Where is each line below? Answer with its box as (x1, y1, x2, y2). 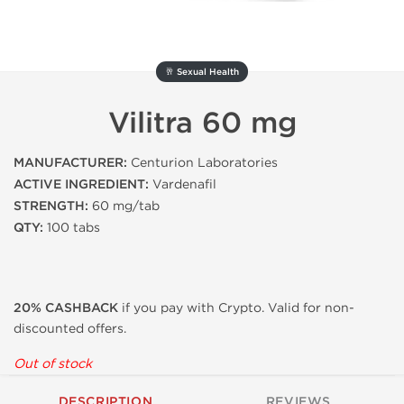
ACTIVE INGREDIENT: (14, 177, 149, 192)
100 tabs (43, 220, 100, 235)
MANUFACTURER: (14, 155, 127, 170)
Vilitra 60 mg (107, 106, 297, 141)
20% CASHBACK (14, 300, 118, 316)
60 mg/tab (88, 198, 160, 214)
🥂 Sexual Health (165, 67, 239, 78)
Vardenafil (149, 177, 216, 192)
